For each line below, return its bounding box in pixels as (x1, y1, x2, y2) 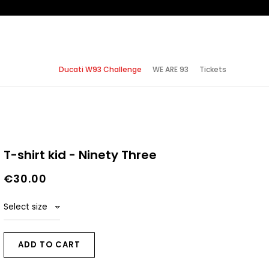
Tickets (199, 64, 226, 74)
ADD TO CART (17, 239, 80, 251)
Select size (4, 201, 47, 213)
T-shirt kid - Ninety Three (4, 147, 157, 163)
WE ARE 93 (153, 64, 189, 74)
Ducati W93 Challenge (59, 64, 142, 74)
